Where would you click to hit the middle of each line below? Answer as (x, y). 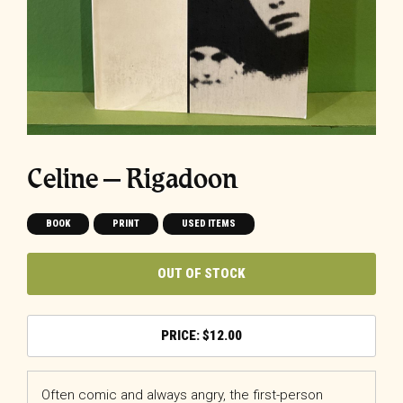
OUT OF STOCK (201, 273)
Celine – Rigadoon (132, 179)
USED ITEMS (209, 224)
